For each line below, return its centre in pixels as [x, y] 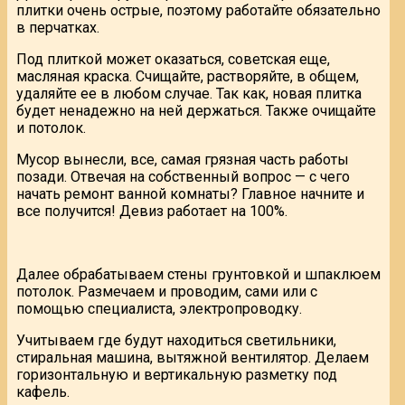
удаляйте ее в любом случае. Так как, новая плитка [189, 93]
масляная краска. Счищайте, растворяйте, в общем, [188, 76]
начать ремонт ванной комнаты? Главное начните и [190, 193]
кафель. [43, 391]
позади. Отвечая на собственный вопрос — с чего [183, 176]
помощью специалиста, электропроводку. [159, 308]
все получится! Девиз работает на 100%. [152, 211]
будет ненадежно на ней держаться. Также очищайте [196, 110]
